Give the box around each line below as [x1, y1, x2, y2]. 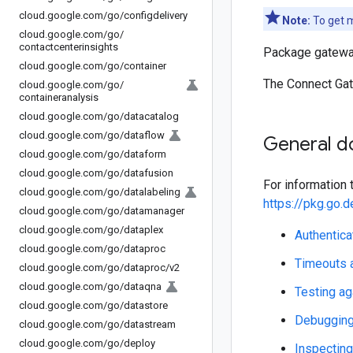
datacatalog [124, 110, 179, 122]
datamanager [124, 205, 184, 217]
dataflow [124, 129, 165, 141]
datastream [124, 318, 176, 330]
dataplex [124, 224, 163, 236]
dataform [124, 148, 166, 160]
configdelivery [124, 9, 188, 21]
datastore [124, 299, 168, 311]
